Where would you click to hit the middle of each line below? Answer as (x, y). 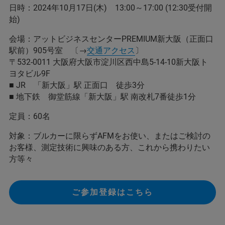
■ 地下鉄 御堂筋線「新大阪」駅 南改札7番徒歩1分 (102, 97)
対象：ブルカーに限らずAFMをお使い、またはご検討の (110, 136)
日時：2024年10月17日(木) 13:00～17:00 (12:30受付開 (110, 8)
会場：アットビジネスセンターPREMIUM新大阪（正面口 (111, 39)
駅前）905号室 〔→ (48, 50)
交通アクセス (111, 50)
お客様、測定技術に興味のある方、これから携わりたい (109, 147)
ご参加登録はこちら (112, 192)
